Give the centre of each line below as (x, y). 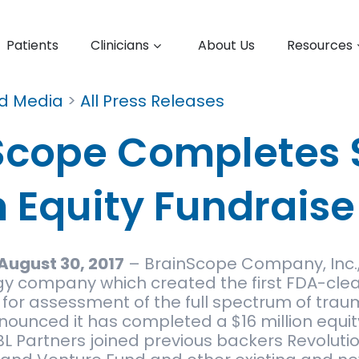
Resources (320, 45)
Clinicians (120, 45)
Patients (32, 45)
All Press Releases (153, 101)
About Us (226, 45)
